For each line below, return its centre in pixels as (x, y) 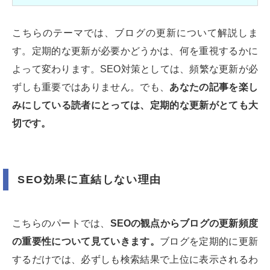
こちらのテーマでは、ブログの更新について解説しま (135, 33)
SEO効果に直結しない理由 (89, 180)
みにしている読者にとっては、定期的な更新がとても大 (135, 105)
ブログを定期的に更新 (209, 242)
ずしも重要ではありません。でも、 (91, 87)
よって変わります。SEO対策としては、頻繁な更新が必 (135, 69)
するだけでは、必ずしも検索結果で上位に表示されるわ (135, 260)
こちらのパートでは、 (61, 224)
